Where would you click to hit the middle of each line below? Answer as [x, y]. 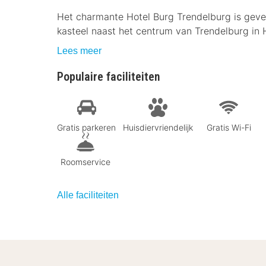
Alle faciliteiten [88, 195]
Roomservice [85, 161]
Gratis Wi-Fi [229, 127]
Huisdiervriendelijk [158, 127]
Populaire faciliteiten [109, 77]
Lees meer [79, 51]
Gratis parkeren [86, 127]
